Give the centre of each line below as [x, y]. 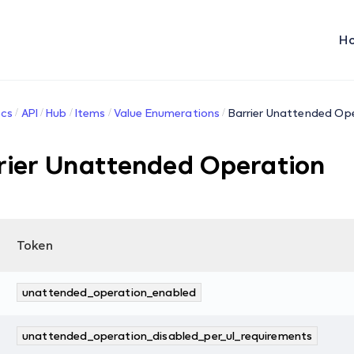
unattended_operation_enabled [109, 292]
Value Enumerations [167, 113]
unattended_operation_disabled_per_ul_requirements [168, 335]
